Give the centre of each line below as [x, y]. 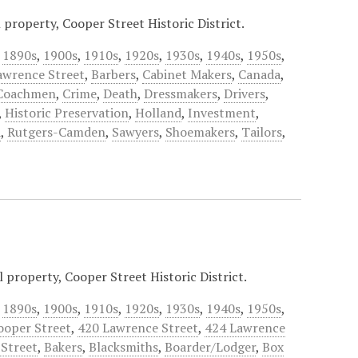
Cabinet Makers [187, 74]
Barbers [114, 74]
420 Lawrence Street [138, 328]
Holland [159, 113]
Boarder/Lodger [211, 347]
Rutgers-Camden [57, 132]
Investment [222, 113]
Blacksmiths [124, 347]
